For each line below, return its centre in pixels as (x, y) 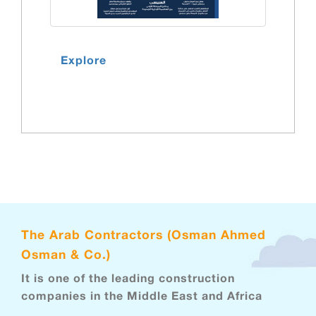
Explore (84, 62)
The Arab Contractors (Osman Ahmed (144, 236)
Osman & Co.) (66, 256)
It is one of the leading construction (128, 280)
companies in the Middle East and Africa (142, 298)
